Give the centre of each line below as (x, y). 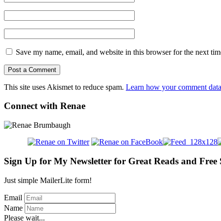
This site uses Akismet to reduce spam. (65, 87)
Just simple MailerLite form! (48, 180)
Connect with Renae (45, 106)
